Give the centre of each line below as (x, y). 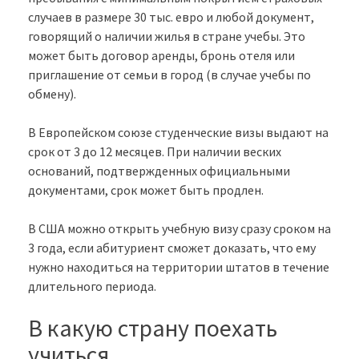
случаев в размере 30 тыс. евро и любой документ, (171, 17)
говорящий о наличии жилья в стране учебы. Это (167, 36)
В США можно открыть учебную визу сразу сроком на (179, 229)
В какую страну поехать (153, 328)
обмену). (52, 94)
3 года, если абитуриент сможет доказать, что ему (172, 248)
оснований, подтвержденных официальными (159, 171)
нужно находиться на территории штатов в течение (179, 267)
